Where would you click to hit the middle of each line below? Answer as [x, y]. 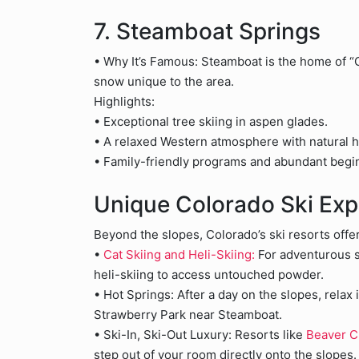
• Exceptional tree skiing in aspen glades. [211, 121]
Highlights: [124, 101]
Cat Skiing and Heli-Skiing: [179, 254]
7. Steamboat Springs [207, 31]
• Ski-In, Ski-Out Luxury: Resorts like [200, 335]
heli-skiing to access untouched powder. [209, 274]
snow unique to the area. [164, 81]
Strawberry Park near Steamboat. [188, 315]
